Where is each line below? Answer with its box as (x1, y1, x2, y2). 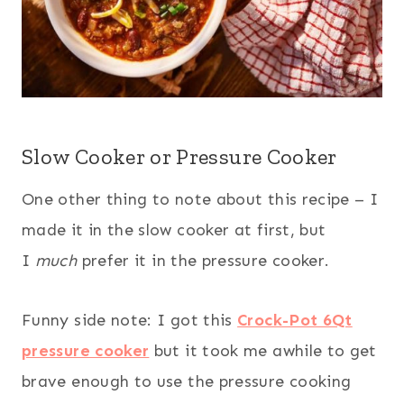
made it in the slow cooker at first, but (22, 219, 326, 240)
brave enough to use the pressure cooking (22, 371, 352, 391)
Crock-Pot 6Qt (237, 309, 353, 330)
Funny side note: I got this (22, 309, 238, 330)
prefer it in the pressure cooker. (77, 250, 330, 271)
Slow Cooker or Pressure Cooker (22, 142, 337, 170)
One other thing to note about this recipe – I (22, 188, 379, 209)
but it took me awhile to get (149, 340, 377, 361)
